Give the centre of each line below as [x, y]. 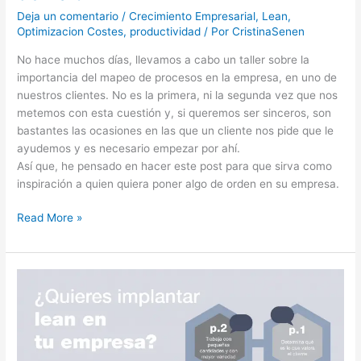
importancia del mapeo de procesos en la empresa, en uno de [177, 77]
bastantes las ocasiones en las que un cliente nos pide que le [176, 130]
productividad [166, 32]
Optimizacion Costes [71, 32]
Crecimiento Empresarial [193, 17]
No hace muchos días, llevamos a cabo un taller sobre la [164, 59]
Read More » [50, 218]
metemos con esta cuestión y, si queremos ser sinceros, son [174, 112]
